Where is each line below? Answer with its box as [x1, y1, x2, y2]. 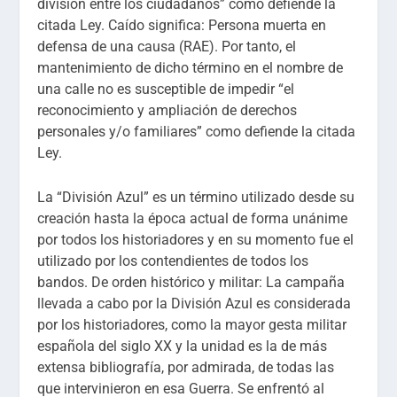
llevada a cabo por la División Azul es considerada [37, 294, 352, 312]
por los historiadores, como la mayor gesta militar [37, 315, 347, 333]
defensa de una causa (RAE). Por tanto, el [37, 37, 297, 55]
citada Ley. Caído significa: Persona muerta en [37, 16, 327, 34]
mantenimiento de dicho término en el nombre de [37, 58, 344, 76]
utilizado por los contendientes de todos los [37, 252, 309, 269]
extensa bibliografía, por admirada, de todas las [37, 358, 335, 376]
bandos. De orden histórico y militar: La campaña [37, 273, 346, 291]
